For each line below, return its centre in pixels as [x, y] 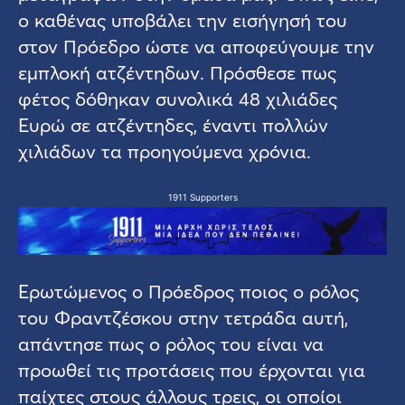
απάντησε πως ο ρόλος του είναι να [171, 343]
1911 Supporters [202, 198]
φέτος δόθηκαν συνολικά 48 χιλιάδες [178, 99]
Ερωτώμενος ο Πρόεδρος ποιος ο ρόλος [188, 291]
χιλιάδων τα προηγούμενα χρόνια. [165, 151]
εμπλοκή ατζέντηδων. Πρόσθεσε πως [177, 73]
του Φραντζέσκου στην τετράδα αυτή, [183, 317]
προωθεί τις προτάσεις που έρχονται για [192, 369]
